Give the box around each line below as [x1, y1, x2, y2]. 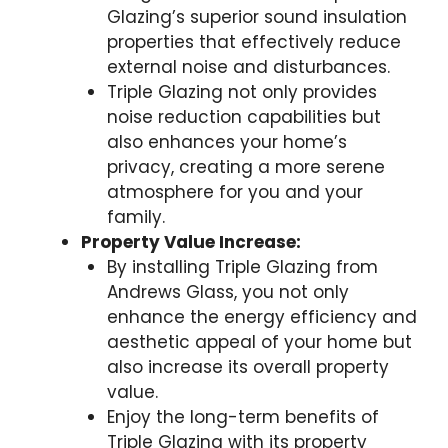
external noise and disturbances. [106, 55, 390, 80]
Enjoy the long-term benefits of [106, 405, 379, 430]
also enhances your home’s [106, 130, 347, 155]
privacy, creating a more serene [106, 155, 385, 180]
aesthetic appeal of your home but [106, 330, 412, 355]
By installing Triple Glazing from [106, 255, 378, 280]
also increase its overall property [106, 355, 389, 380]
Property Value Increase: [81, 230, 301, 255]
